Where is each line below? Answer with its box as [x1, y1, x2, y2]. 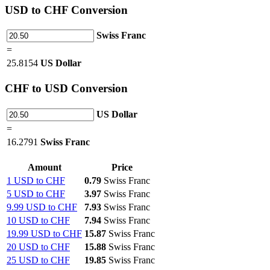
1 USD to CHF [7, 175, 65, 186]
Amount [27, 162, 61, 172]
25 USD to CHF [7, 254, 70, 265]
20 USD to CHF [7, 241, 70, 252]
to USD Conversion [29, 82, 128, 95]
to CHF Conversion [28, 3, 128, 16]
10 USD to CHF [7, 215, 70, 225]
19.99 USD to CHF [7, 228, 82, 239]
